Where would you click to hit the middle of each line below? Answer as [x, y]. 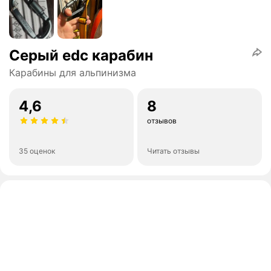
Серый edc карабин [81, 56]
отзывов [162, 121]
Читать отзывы [173, 151]
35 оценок [37, 151]
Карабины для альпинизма [73, 73]
